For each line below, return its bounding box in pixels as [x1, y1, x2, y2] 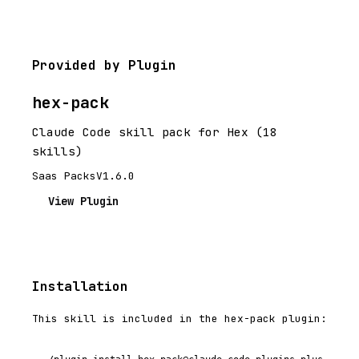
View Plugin [48, 193, 119, 208]
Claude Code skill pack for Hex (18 [32, 124, 277, 139]
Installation [32, 278, 128, 296]
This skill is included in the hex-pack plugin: [32, 312, 327, 326]
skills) [32, 143, 83, 159]
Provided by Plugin [32, 57, 176, 74]
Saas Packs [32, 169, 96, 183]
